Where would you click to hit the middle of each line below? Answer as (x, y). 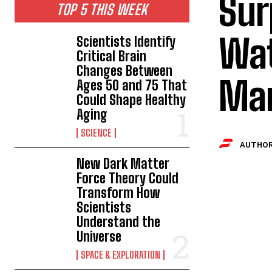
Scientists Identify (126, 42)
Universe (99, 236)
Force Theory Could (128, 178)
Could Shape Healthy (131, 100)
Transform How (118, 193)
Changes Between (125, 71)
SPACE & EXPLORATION (121, 255)
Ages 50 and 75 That (132, 85)
